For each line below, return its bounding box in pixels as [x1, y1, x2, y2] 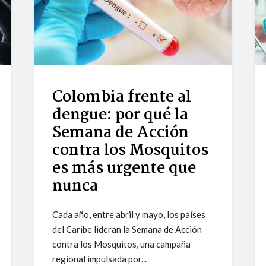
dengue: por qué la [52, 103, 189, 128]
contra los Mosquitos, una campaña [52, 239, 191, 250]
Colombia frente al [52, 85, 192, 110]
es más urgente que [52, 156, 197, 182]
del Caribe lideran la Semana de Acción [52, 224, 202, 235]
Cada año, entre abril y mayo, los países [52, 209, 206, 220]
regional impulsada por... [52, 254, 147, 265]
